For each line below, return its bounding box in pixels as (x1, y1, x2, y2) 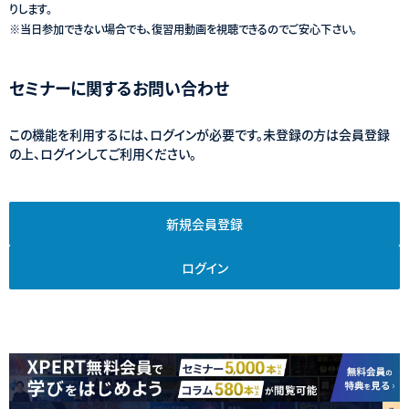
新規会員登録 (166, 214, 243, 233)
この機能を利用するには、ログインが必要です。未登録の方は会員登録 (9, 124, 390, 143)
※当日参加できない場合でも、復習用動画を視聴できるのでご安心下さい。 (9, 20, 357, 37)
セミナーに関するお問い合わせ (9, 75, 229, 100)
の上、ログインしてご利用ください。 (9, 143, 196, 163)
